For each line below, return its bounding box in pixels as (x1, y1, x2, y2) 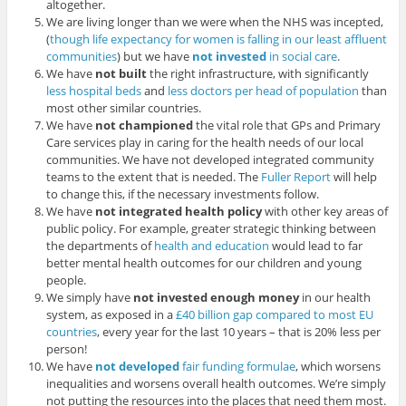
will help (331, 169, 378, 186)
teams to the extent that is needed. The (46, 169, 262, 186)
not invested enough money (133, 289, 300, 306)
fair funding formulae (179, 358, 296, 375)
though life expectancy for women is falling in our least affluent (50, 31, 388, 48)
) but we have (117, 48, 193, 65)
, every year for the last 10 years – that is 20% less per (97, 324, 382, 341)
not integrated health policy (95, 203, 263, 220)
